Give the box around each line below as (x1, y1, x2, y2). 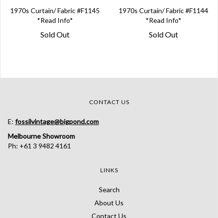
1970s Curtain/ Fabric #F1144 (118, 6, 208, 15)
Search (98, 185, 120, 194)
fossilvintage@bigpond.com (15, 117, 99, 126)
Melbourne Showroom (8, 132, 75, 141)
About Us (94, 199, 124, 207)
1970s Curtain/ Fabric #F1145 (10, 6, 100, 15)
